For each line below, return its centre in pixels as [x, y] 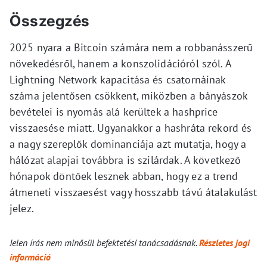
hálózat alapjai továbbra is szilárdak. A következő [125, 160]
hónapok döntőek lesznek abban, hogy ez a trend [124, 176]
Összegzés [50, 21]
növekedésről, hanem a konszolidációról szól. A [120, 63]
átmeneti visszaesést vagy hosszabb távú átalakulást [133, 192]
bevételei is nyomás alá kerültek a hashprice [114, 111]
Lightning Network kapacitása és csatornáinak [118, 79]
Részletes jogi [224, 242]
